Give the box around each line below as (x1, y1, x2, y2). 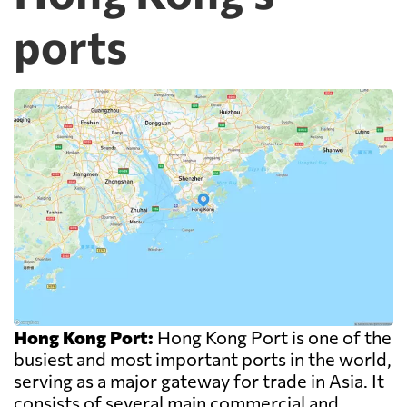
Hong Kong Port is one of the (154, 326, 392, 349)
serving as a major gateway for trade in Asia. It (14, 370, 384, 392)
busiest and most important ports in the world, (14, 348, 392, 371)
